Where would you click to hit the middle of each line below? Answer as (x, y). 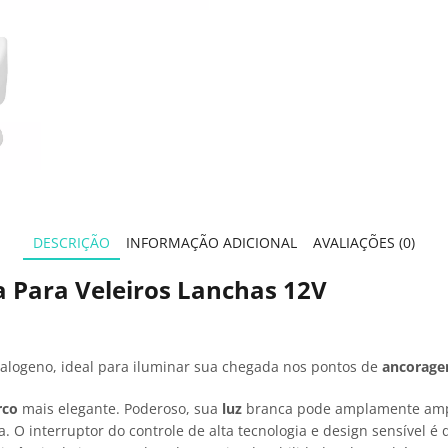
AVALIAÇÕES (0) (364, 243)
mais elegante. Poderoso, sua (120, 408)
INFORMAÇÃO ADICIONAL (211, 243)
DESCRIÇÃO (71, 243)
